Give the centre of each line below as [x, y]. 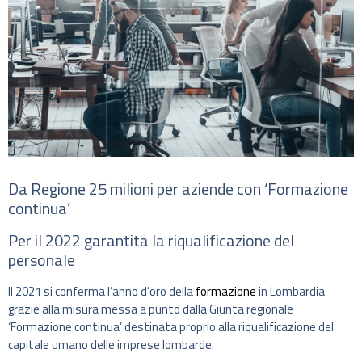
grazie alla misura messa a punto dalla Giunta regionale [151, 309]
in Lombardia [290, 292]
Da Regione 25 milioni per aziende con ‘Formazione [178, 189]
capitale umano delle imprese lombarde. [111, 345]
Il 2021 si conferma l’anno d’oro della [102, 292]
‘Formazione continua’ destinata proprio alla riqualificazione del [171, 327]
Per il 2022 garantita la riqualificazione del [151, 241]
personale [42, 260]
